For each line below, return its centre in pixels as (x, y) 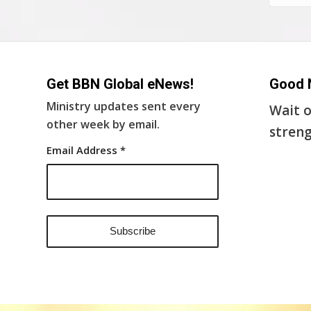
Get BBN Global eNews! (120, 84)
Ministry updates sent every (124, 106)
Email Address (83, 150)
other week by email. (103, 124)
